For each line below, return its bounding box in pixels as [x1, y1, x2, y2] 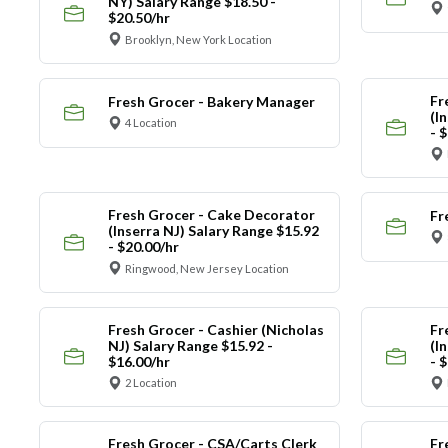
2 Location [125, 376, 177, 390]
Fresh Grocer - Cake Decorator [107, 206, 315, 224]
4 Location [125, 116, 177, 130]
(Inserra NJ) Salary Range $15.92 [107, 222, 319, 240]
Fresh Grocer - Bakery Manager [107, 92, 315, 110]
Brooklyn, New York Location [125, 32, 272, 46]
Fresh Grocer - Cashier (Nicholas [107, 320, 324, 338]
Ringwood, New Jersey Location [125, 261, 289, 275]
